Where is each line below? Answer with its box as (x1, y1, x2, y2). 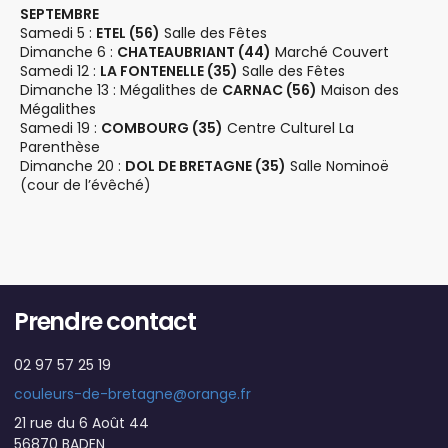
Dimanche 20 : (19, 156, 125, 176)
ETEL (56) (95, 23, 160, 43)
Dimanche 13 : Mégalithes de (19, 80, 222, 100)
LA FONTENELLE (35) (99, 61, 238, 81)
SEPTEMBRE (19, 4, 99, 24)
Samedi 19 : (19, 118, 101, 138)
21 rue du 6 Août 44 (14, 413, 149, 433)
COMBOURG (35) (100, 118, 223, 138)
